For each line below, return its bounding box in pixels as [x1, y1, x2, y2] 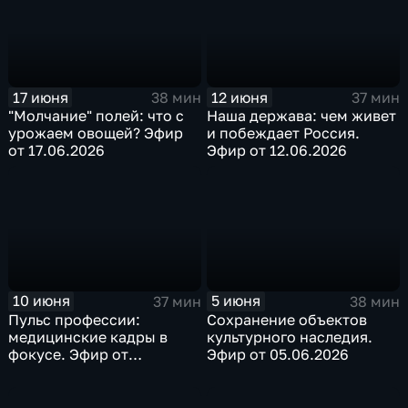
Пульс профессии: [8, 310, 141, 329]
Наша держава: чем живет [207, 107, 397, 126]
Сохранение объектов [207, 310, 368, 329]
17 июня [12, 87, 68, 107]
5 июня [211, 291, 261, 311]
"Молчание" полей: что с [8, 107, 185, 126]
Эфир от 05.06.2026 [207, 344, 350, 363]
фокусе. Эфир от [8, 344, 129, 363]
